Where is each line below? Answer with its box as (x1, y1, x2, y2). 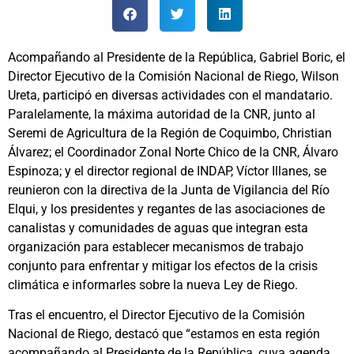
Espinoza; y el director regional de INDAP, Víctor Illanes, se (8, 163, 326, 179)
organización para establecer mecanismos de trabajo (8, 239, 303, 254)
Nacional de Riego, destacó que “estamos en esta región (8, 326, 320, 342)
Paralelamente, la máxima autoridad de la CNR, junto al (8, 106, 315, 122)
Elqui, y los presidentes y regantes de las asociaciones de (8, 201, 325, 217)
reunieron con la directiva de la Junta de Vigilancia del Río (8, 182, 330, 198)
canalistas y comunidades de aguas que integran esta (8, 220, 308, 235)
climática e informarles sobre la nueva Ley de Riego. (8, 277, 298, 292)
